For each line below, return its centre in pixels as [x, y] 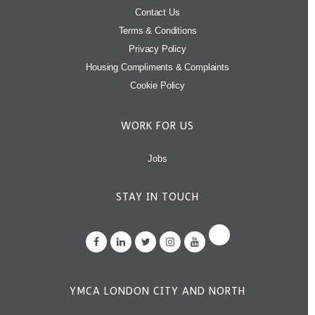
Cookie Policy [157, 85]
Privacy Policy [157, 49]
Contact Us [157, 12]
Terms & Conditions [157, 30]
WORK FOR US [157, 126]
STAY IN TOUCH [157, 197]
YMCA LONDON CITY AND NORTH [157, 291]
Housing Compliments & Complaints [157, 67]
